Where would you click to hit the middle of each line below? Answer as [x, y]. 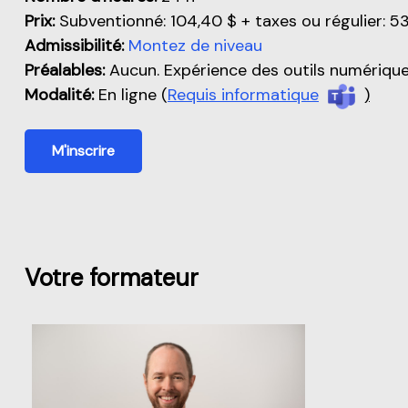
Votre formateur [112, 277]
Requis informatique [243, 95]
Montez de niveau [195, 46]
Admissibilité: [76, 46]
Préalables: [65, 71]
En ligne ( [131, 95]
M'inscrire [83, 150]
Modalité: [59, 95]
